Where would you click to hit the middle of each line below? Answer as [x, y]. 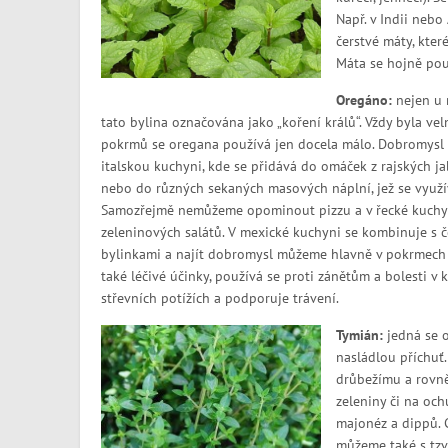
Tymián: [359, 335]
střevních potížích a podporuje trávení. [219, 298]
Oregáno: [365, 100]
